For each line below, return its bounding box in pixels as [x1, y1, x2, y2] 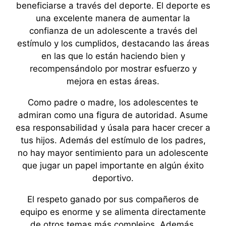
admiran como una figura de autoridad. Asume [18, 110, 208, 120]
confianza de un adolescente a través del [29, 26, 197, 36]
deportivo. [92, 173, 134, 183]
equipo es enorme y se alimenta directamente [20, 207, 206, 217]
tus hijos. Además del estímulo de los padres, [20, 135, 206, 145]
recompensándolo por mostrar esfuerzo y [29, 64, 197, 74]
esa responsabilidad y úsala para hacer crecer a [16, 123, 210, 133]
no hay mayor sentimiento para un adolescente [18, 148, 208, 158]
